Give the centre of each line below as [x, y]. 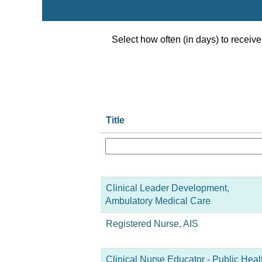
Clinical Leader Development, [168, 188]
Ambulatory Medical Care [158, 201]
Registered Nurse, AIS [152, 224]
